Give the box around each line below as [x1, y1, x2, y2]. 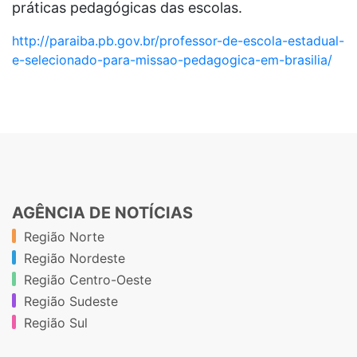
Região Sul [24, 315, 88, 331]
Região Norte [24, 229, 104, 245]
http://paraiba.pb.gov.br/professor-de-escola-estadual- [12, 33, 344, 49]
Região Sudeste [24, 293, 118, 310]
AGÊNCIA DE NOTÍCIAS [12, 203, 193, 223]
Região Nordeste [24, 250, 125, 267]
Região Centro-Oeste [24, 272, 151, 288]
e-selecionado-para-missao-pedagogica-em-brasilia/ [12, 52, 332, 69]
